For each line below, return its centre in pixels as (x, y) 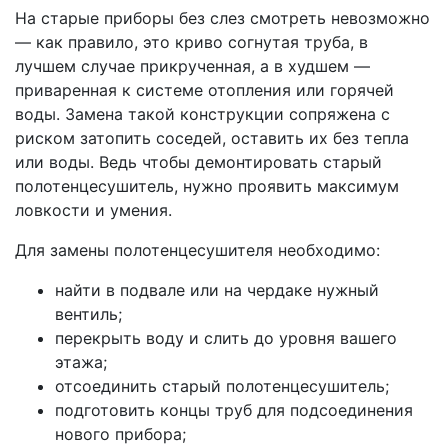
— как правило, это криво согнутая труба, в (191, 42)
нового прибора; (120, 434)
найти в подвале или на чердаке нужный (217, 290)
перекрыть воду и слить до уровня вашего (226, 338)
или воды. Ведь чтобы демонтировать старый (198, 162)
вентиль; (88, 314)
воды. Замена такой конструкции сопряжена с (202, 114)
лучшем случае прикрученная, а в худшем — (192, 66)
